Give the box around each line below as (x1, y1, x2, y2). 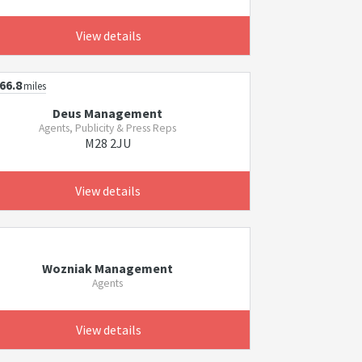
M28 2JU (84, 135, 131, 151)
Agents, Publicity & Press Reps (39, 121, 177, 135)
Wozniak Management (42, 260, 174, 276)
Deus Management (53, 105, 163, 121)
